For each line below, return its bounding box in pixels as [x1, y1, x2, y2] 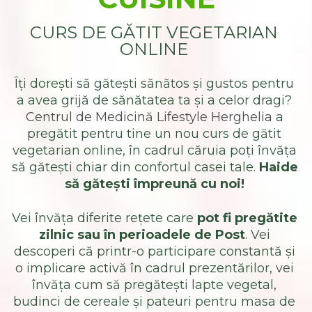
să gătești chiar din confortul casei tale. [11, 159, 259, 175]
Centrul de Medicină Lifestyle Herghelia [25, 109, 272, 125]
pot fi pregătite [196, 210, 297, 226]
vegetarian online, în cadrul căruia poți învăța [12, 143, 297, 159]
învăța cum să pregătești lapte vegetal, [32, 277, 276, 293]
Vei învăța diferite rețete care [11, 210, 197, 226]
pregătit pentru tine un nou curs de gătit [27, 126, 281, 142]
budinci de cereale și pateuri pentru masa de [13, 294, 295, 310]
